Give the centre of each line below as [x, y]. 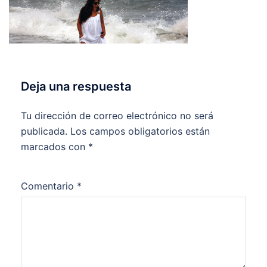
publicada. [44, 131]
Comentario [49, 186]
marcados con [55, 147]
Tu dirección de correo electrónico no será [117, 116]
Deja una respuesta [76, 86]
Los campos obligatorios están [140, 131]
